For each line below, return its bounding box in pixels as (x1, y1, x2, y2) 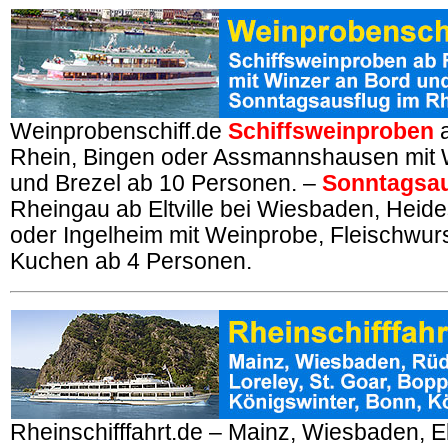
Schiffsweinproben (228, 119, 434, 144)
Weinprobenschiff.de (10, 119, 228, 144)
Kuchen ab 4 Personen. (10, 249, 252, 274)
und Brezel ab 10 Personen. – (10, 171, 322, 196)
